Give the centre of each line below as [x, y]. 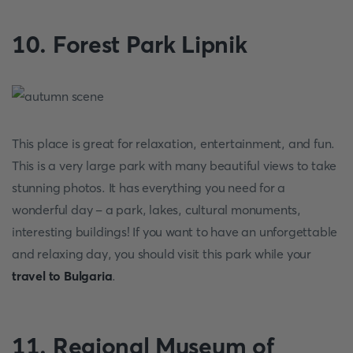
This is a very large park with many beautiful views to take [175, 165]
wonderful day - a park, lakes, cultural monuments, [156, 210]
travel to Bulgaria [62, 276]
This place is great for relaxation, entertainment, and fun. [174, 143]
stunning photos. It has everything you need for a [149, 188]
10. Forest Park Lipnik [130, 45]
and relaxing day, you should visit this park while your [162, 254]
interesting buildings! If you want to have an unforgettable [175, 232]
